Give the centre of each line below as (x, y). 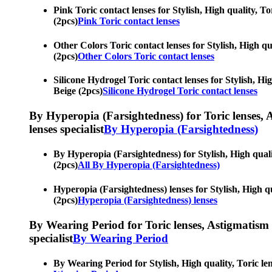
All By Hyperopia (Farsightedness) (149, 165)
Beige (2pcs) (78, 90)
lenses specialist (66, 129)
